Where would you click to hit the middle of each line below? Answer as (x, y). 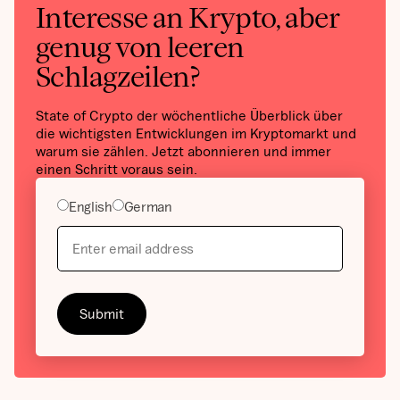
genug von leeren (140, 48)
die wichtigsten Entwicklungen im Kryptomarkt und (196, 133)
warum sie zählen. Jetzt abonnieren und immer (183, 151)
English (91, 207)
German (148, 207)
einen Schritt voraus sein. (117, 169)
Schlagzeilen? (118, 77)
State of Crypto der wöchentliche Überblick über (189, 116)
